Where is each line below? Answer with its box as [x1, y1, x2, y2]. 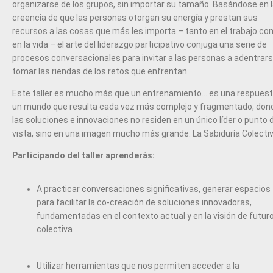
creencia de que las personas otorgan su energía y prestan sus [12, 13, 258, 23]
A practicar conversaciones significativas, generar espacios [37, 184, 271, 194]
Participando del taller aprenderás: [12, 151, 157, 161]
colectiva [37, 224, 73, 235]
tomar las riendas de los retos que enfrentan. [12, 66, 189, 77]
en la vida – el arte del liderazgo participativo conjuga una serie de [12, 40, 267, 50]
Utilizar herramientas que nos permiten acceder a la [37, 261, 239, 271]
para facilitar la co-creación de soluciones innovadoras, [37, 197, 252, 208]
